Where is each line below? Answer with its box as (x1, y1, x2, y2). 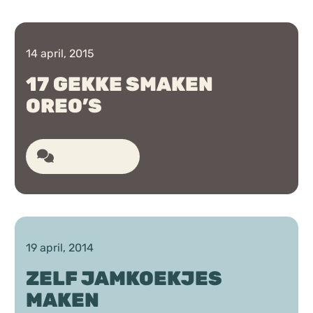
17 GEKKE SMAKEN (26, 72, 214, 96)
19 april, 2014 (26, 240, 94, 254)
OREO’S (26, 94, 103, 117)
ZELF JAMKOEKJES (26, 266, 223, 290)
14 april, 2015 (26, 46, 95, 60)
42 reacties (59, 149, 118, 163)
